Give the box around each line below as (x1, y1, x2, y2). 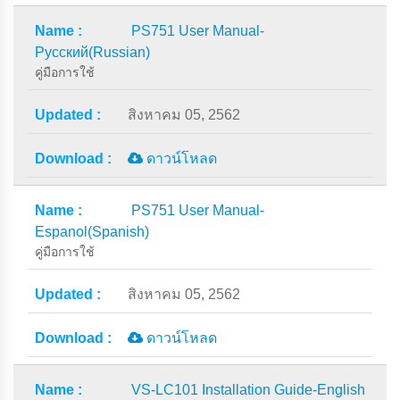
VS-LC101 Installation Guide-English (131, 382, 365, 397)
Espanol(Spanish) (35, 224, 149, 239)
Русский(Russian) (35, 45, 150, 60)
